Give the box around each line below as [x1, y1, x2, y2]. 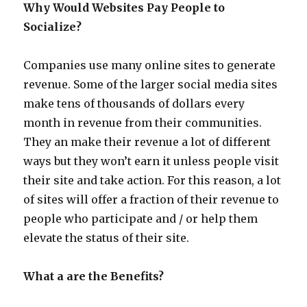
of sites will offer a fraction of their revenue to [23, 193, 280, 206]
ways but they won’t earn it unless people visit [23, 154, 280, 168]
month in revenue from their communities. [23, 116, 262, 130]
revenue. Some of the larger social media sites [23, 77, 278, 91]
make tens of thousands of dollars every [23, 97, 245, 110]
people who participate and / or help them [23, 212, 258, 225]
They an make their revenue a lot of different [23, 135, 271, 149]
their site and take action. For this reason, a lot [23, 173, 282, 187]
